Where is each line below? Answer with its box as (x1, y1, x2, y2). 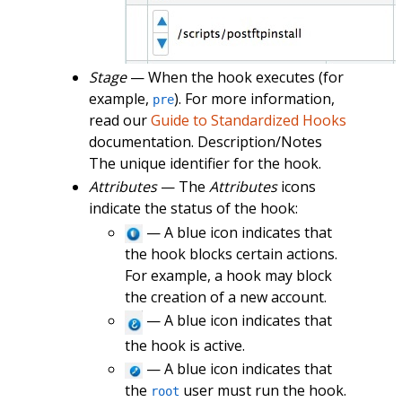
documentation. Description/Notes (88, 131, 322, 152)
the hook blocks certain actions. (124, 243, 337, 264)
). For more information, (173, 88, 335, 109)
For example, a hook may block (124, 265, 332, 285)
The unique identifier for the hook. (88, 153, 321, 173)
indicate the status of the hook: (88, 198, 298, 219)
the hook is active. (124, 335, 245, 355)
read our (88, 109, 151, 130)
